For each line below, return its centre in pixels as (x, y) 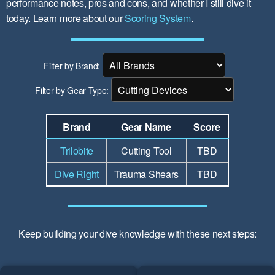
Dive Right (77, 174)
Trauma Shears (146, 174)
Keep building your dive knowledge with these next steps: (137, 234)
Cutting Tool (146, 151)
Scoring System (158, 18)
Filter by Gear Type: (72, 90)
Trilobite (77, 151)
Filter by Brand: (72, 65)
